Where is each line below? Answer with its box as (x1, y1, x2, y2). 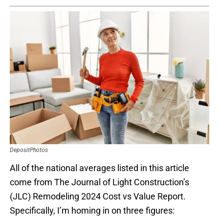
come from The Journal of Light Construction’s (10, 177, 189, 188)
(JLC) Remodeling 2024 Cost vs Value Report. (10, 191, 186, 202)
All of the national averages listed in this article (10, 163, 189, 174)
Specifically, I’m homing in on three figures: (10, 205, 175, 216)
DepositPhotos (10, 147, 48, 154)
